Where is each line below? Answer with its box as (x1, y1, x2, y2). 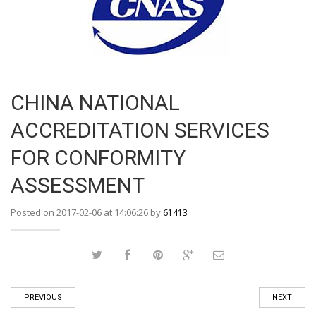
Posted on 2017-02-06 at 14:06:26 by (11, 206, 163, 219)
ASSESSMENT (11, 173, 145, 197)
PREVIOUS (24, 293, 62, 302)
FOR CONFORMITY (11, 145, 186, 170)
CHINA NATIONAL (11, 90, 180, 115)
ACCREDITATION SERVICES (11, 118, 269, 142)
